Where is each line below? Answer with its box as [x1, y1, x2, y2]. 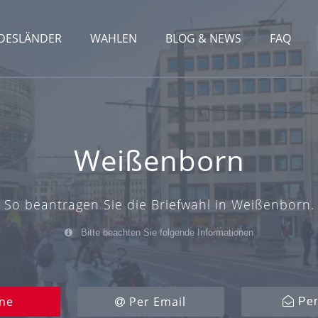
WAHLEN [90, 31, 138, 46]
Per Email [126, 294, 187, 310]
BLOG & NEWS [165, 31, 242, 46]
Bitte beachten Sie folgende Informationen [78, 227, 253, 238]
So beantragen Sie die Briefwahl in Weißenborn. [4, 196, 314, 214]
